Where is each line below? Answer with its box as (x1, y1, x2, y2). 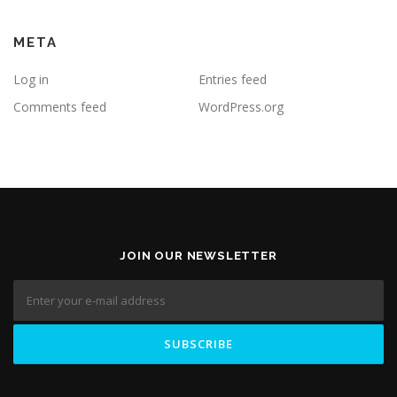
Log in (13, 71, 49, 89)
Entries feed (198, 71, 267, 89)
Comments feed (13, 98, 106, 116)
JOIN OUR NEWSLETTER (120, 249, 277, 263)
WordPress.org (198, 98, 284, 116)
